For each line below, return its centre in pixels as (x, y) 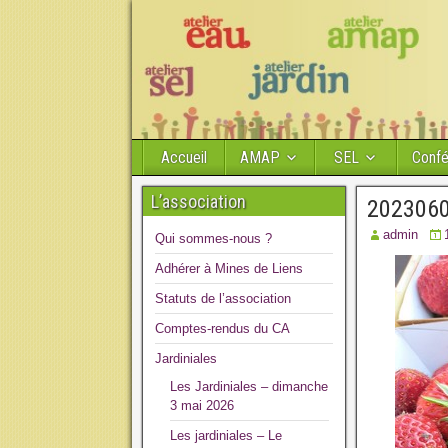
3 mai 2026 (202, 405)
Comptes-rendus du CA (222, 328)
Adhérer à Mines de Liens (229, 268)
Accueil (184, 157)
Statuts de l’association (223, 298)
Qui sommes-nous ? (213, 238)
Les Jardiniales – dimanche (249, 386)
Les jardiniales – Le (226, 435)
